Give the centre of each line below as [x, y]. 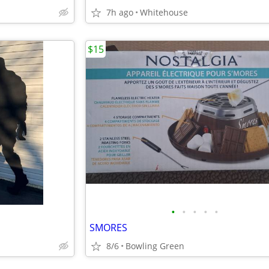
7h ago [120, 12]
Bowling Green [155, 246]
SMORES [108, 228]
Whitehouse [164, 12]
